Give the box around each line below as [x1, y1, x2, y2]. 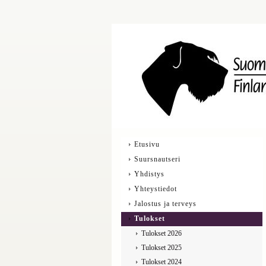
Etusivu [134, 140, 160, 148]
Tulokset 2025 [141, 243, 182, 252]
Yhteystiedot [134, 185, 177, 193]
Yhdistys [134, 170, 164, 178]
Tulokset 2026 [141, 229, 182, 237]
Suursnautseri [134, 155, 180, 163]
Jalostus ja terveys [134, 199, 197, 208]
